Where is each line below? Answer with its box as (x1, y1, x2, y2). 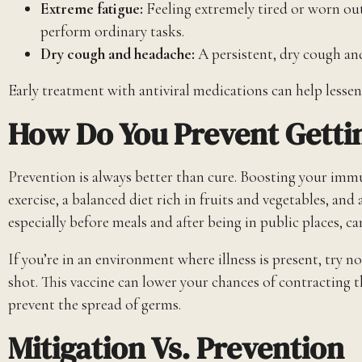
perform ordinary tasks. (40, 21, 184, 41)
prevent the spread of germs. (8, 294, 181, 314)
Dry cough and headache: (40, 44, 195, 64)
